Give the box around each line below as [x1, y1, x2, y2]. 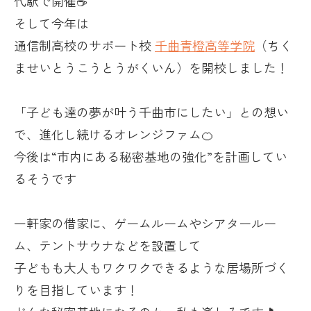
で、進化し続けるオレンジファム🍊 [14, 125, 214, 144]
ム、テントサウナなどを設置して [14, 236, 201, 255]
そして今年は [14, 14, 89, 33]
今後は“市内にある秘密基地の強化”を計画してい [14, 147, 287, 166]
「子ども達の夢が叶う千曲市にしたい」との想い [14, 103, 289, 121]
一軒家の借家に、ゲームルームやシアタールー [14, 214, 276, 233]
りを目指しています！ [14, 280, 139, 299]
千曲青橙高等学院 [155, 36, 255, 55]
